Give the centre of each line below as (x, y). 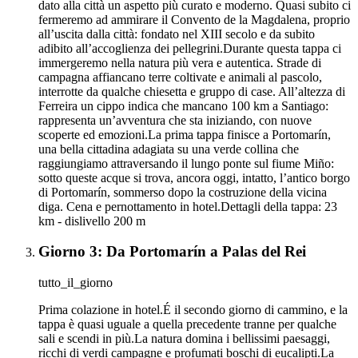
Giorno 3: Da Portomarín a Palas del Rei (172, 252)
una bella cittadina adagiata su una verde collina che (169, 149)
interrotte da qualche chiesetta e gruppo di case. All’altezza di (192, 91)
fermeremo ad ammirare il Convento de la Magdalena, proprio (194, 19)
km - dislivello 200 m (92, 221)
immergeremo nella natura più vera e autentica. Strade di (180, 62)
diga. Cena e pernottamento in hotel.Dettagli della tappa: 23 (188, 206)
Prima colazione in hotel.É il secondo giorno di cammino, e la (193, 310)
